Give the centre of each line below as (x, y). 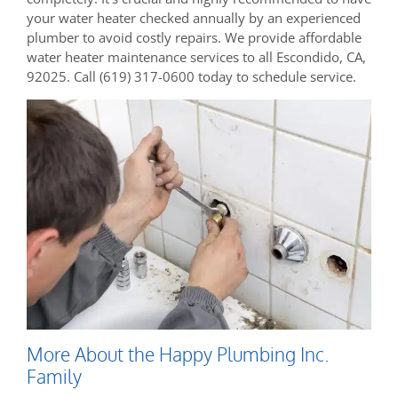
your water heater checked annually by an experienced (194, 18)
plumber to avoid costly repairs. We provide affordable (194, 38)
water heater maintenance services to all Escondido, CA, (196, 57)
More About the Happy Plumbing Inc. (178, 354)
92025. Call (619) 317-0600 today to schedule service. (191, 77)
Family (54, 376)
